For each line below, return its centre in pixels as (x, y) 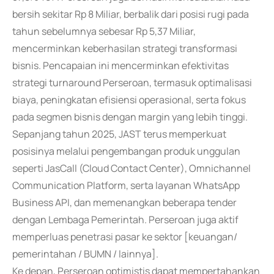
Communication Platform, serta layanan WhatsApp (126, 185)
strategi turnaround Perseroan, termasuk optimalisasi (132, 83)
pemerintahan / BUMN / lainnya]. (85, 254)
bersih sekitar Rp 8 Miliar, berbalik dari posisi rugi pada (131, 14)
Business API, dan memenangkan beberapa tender (124, 202)
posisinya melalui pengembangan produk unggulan (126, 151)
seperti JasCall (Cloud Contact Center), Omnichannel (131, 168)
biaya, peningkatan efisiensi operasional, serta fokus (129, 100)
